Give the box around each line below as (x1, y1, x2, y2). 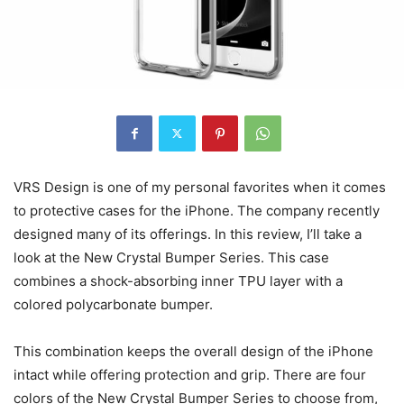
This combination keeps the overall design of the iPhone (14, 342, 373, 360)
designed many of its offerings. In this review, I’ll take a (14, 225, 362, 243)
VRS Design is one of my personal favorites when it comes (14, 178, 386, 196)
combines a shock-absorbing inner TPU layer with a (14, 271, 343, 289)
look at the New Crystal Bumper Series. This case (14, 248, 329, 266)
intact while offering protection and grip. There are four (14, 365, 366, 383)
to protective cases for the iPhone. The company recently (14, 201, 380, 219)
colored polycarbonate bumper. (14, 295, 213, 313)
